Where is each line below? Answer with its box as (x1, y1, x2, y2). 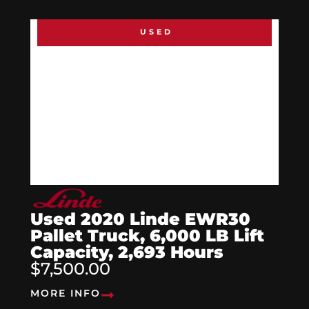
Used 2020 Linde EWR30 (30, 208, 250, 229)
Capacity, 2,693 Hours (30, 241, 223, 262)
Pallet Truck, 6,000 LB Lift (30, 225, 264, 246)
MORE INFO (30, 286, 101, 299)
